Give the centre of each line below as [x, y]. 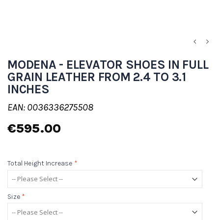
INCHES [28, 89]
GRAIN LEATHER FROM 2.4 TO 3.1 [97, 77]
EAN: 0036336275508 [50, 108]
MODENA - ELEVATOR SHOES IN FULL [108, 65]
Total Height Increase [40, 164]
